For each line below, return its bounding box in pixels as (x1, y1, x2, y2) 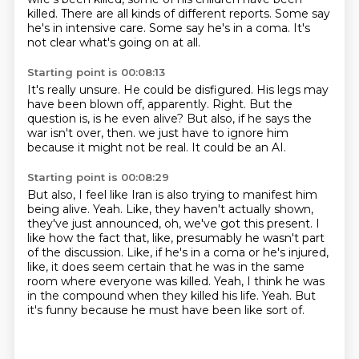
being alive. (26, 202, 93, 216)
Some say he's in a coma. (148, 21, 293, 35)
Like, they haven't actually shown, (125, 202, 313, 216)
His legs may (256, 83, 329, 97)
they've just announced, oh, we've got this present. (26, 216, 316, 231)
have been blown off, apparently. (26, 97, 212, 111)
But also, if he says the (186, 111, 312, 126)
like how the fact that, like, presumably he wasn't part (26, 231, 325, 245)
